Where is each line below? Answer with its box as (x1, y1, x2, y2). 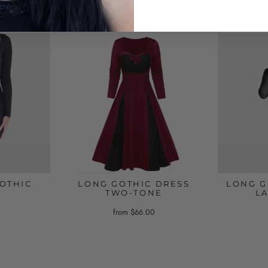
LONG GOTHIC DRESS (78, 179, 190, 189)
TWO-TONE (105, 188, 163, 198)
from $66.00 (112, 206, 155, 218)
